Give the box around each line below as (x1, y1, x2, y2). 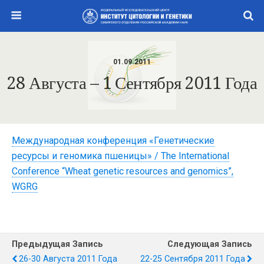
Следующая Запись (167, 239, 252, 249)
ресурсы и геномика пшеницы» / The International (12, 150, 229, 161)
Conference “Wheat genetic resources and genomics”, (12, 166, 233, 177)
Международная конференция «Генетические (12, 135, 214, 146)
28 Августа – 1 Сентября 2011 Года (7, 73, 257, 93)
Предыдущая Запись (12, 239, 103, 249)
